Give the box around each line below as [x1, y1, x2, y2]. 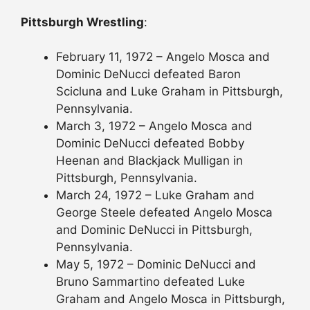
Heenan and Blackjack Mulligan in [56, 154, 243, 168]
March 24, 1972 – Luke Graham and [56, 188, 255, 203]
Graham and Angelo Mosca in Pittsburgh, [56, 292, 285, 307]
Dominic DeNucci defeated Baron [56, 67, 241, 82]
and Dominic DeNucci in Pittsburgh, [56, 223, 253, 237]
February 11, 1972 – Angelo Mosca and [56, 50, 270, 64]
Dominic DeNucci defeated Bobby [56, 136, 244, 151]
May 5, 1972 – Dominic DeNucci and [56, 257, 256, 272]
